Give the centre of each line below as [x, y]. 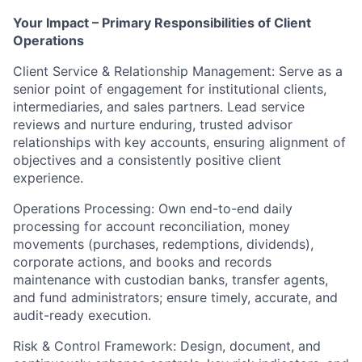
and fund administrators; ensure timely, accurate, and [175, 297]
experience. [48, 177]
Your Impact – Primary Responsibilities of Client [162, 22]
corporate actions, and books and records [142, 261]
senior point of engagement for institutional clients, [170, 88]
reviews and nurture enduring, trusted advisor [153, 124]
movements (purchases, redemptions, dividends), [163, 244]
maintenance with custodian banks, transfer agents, [170, 279]
